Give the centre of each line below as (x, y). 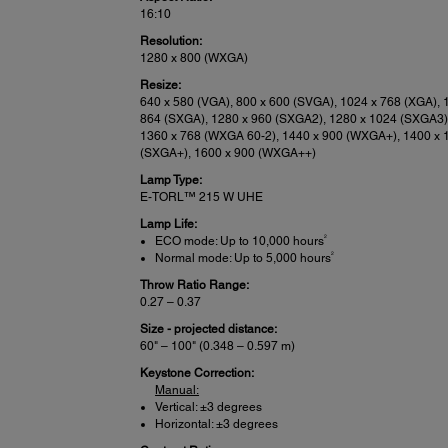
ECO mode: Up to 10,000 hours (240, 241)
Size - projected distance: (209, 329)
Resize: (161, 85)
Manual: (177, 390)
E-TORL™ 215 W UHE (202, 197)
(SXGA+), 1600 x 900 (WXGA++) (228, 153)
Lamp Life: (169, 224)
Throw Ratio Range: (195, 285)
